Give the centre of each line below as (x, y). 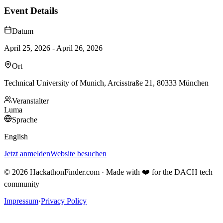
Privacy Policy (64, 201)
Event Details (31, 10)
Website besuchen (78, 153)
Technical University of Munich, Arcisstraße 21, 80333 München (106, 83)
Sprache (25, 119)
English (16, 136)
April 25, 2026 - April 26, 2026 (53, 48)
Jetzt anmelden (27, 153)
